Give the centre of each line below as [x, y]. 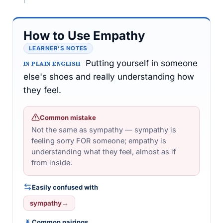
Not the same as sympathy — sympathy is [104, 130]
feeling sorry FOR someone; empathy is [99, 141]
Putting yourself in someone [141, 63]
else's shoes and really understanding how [109, 77]
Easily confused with [65, 187]
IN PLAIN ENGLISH [52, 64]
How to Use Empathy [84, 36]
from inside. [52, 163]
